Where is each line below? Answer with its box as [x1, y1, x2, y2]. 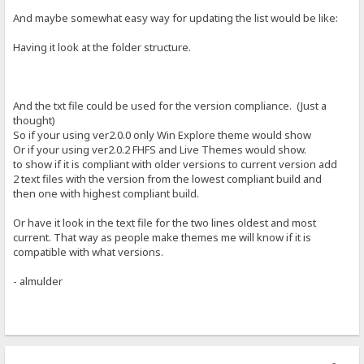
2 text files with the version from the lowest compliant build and [13, 171, 323, 187]
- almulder [13, 274, 63, 289]
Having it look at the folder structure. [13, 40, 192, 55]
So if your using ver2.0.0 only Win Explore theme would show [13, 128, 312, 143]
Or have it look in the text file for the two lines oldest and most [13, 215, 317, 231]
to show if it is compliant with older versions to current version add [13, 157, 338, 172]
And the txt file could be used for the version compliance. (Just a [13, 98, 327, 114]
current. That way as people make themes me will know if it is [13, 230, 312, 245]
